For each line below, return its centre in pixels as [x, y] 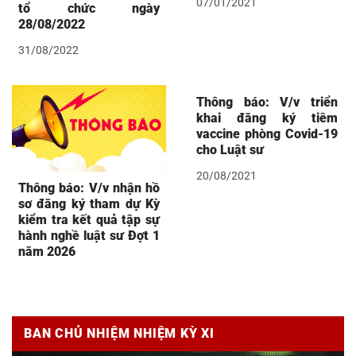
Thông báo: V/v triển [267, 102]
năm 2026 [47, 252]
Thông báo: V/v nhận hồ [89, 188]
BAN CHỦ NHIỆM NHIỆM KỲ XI [119, 334]
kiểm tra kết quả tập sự [89, 220]
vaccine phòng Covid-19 [267, 133]
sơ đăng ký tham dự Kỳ [89, 204]
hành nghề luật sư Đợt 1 [89, 236]
